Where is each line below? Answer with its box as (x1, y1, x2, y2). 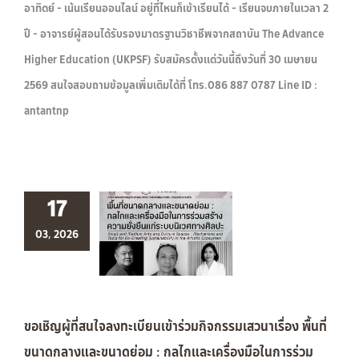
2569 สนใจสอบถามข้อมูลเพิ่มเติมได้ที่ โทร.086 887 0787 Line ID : (24, 76, 317, 94)
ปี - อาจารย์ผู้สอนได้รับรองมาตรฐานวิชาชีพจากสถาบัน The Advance (24, 25, 324, 42)
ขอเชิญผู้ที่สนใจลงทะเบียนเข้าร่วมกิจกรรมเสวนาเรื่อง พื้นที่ (24, 316, 327, 337)
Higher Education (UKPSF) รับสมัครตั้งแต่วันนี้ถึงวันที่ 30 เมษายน (24, 50, 317, 68)
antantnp (24, 102, 69, 119)
